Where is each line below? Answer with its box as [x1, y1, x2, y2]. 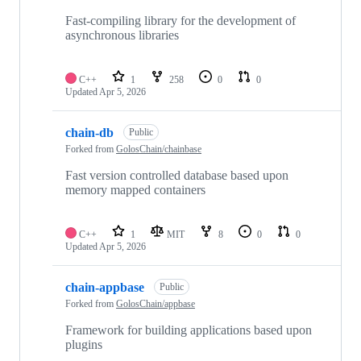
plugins [65, 338, 102, 352]
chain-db [65, 125, 114, 139]
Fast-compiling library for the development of [65, 14, 296, 28]
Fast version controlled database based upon [65, 168, 288, 183]
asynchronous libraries [65, 28, 179, 43]
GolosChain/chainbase [116, 143, 201, 156]
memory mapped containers [65, 183, 205, 197]
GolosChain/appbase [116, 298, 195, 310]
